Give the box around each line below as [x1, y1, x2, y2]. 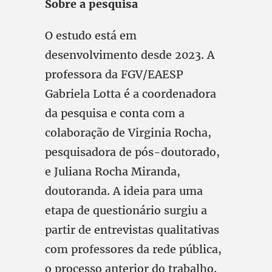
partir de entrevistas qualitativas [45, 223, 219, 237]
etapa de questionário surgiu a [45, 203, 207, 217]
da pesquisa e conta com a [45, 106, 185, 120]
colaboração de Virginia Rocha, [45, 126, 211, 140]
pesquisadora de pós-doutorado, [45, 145, 220, 159]
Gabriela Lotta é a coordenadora [45, 87, 216, 101]
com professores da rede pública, [45, 242, 222, 256]
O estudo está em [45, 29, 137, 42]
